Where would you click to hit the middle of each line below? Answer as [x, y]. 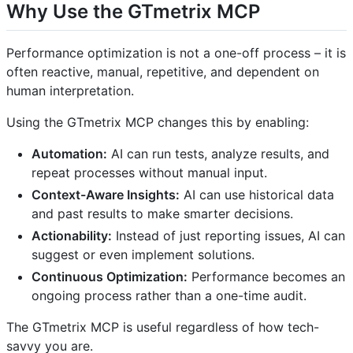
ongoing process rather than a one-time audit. [169, 295]
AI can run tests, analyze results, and [218, 153]
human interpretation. [70, 90]
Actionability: [72, 235]
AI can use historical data [257, 194]
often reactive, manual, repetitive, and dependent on [163, 71]
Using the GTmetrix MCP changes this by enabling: [158, 122]
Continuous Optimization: [110, 276]
